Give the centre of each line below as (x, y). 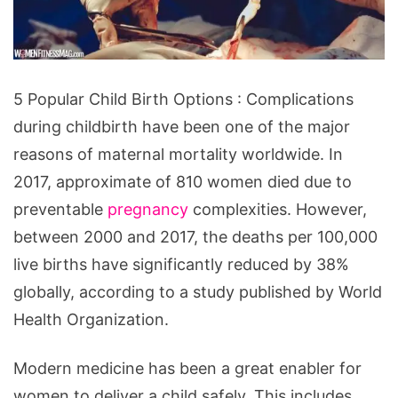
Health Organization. (91, 319)
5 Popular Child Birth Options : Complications (183, 99)
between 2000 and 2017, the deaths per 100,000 (195, 236)
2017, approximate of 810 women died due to (183, 181)
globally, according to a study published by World (198, 291)
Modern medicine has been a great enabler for (187, 368)
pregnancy (148, 209)
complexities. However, (278, 209)
